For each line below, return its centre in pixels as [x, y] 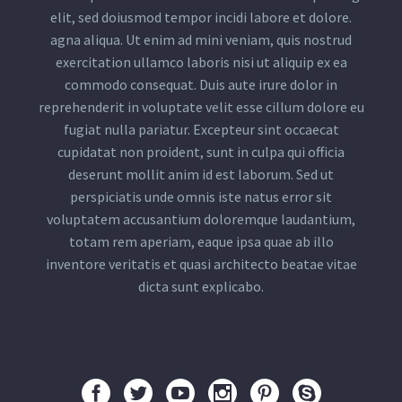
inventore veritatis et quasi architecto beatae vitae [201, 264]
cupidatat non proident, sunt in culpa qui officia [201, 152]
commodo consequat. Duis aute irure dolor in [201, 85]
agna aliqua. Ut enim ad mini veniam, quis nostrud [201, 40]
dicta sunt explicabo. [201, 287]
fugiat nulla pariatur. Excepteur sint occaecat [201, 130]
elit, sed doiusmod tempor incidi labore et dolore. [201, 17]
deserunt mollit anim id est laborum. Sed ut [201, 175]
